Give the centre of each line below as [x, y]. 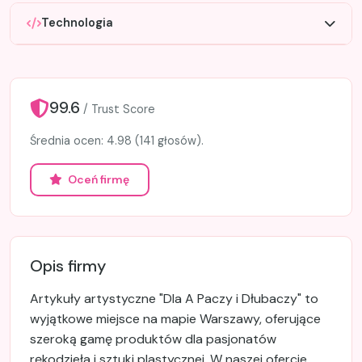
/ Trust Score [119, 109]
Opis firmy [68, 265]
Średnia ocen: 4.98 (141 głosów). [117, 140]
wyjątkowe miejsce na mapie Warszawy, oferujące [175, 318]
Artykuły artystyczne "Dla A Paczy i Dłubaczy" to [174, 298]
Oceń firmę [98, 179]
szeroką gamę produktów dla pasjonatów [153, 339]
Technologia [77, 23]
